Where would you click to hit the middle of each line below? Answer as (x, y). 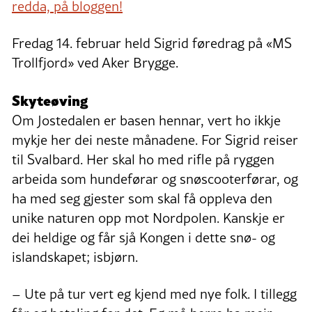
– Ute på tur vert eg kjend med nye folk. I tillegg (154, 294)
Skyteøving (50, 100)
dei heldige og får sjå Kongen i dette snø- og (143, 238)
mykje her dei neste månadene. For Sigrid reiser (155, 140)
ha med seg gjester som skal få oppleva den (142, 199)
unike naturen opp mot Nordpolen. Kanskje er (148, 218)
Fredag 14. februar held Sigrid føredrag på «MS (152, 44)
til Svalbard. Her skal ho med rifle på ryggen (143, 160)
